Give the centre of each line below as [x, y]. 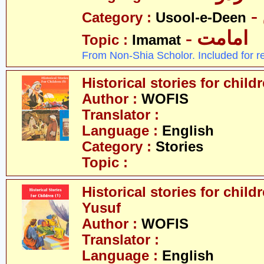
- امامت [222, 38]
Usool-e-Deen [201, 18]
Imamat [156, 40]
